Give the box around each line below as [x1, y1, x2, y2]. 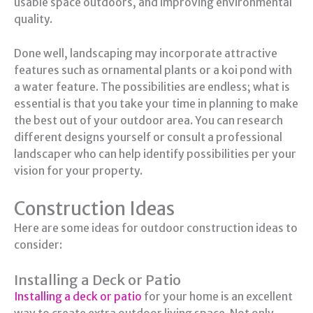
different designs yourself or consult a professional [14, 131, 282, 145]
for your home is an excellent [142, 289, 293, 303]
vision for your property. [14, 164, 143, 178]
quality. [14, 13, 52, 27]
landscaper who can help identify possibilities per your [14, 147, 296, 161]
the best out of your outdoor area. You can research [14, 114, 283, 128]
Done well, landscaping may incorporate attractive [14, 47, 277, 61]
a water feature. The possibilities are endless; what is [14, 80, 290, 94]
